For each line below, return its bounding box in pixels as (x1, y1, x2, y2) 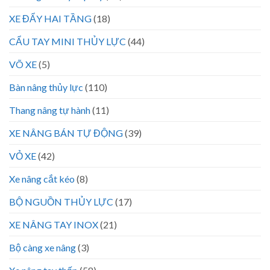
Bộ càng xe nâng (9, 241, 76, 253)
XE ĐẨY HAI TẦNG (9, 12, 92, 24)
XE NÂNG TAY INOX (9, 218, 98, 230)
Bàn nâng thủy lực (9, 81, 83, 93)
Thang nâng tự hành (9, 104, 90, 116)
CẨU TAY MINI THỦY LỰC (9, 35, 126, 47)
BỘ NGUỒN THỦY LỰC (9, 195, 113, 207)
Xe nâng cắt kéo (9, 172, 75, 184)
